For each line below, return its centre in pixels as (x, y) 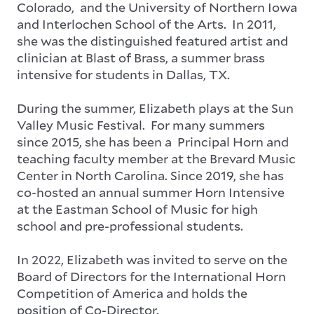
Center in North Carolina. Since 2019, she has (150, 176)
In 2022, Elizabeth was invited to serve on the (152, 260)
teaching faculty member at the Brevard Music (156, 159)
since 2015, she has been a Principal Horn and (153, 142)
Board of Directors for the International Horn (151, 277)
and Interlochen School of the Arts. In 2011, (146, 24)
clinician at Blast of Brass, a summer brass (141, 58)
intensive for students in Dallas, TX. (125, 75)
